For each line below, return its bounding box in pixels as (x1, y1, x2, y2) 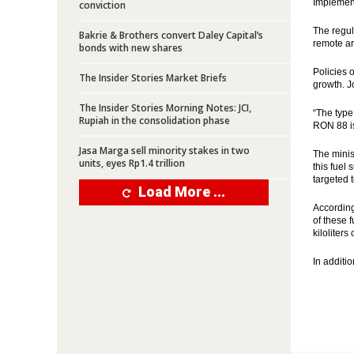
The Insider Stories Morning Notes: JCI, (79, 101, 251, 115)
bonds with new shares (79, 41, 183, 55)
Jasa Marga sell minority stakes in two (79, 144, 250, 157)
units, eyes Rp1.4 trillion (79, 156, 185, 170)
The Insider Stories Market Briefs (79, 71, 227, 85)
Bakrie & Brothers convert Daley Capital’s (79, 28, 263, 42)
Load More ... (138, 183, 225, 200)
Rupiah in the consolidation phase (79, 114, 230, 127)
